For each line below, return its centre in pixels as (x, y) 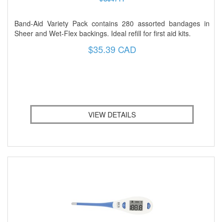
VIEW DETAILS (112, 114)
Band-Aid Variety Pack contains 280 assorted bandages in (112, 23)
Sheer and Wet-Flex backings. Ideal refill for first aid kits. (103, 33)
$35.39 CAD (112, 49)
